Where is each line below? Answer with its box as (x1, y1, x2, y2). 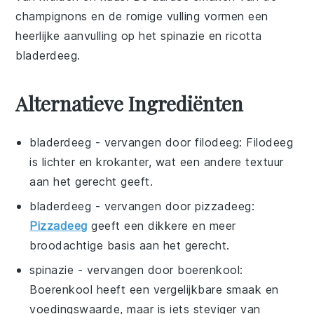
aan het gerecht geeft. (29, 174, 153, 189)
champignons (15, 8, 88, 23)
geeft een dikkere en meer (87, 218, 236, 233)
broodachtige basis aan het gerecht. (29, 238, 230, 252)
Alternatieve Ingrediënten (15, 90, 244, 116)
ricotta (226, 28, 262, 43)
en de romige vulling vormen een (87, 8, 268, 23)
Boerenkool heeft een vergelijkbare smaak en (29, 282, 279, 296)
